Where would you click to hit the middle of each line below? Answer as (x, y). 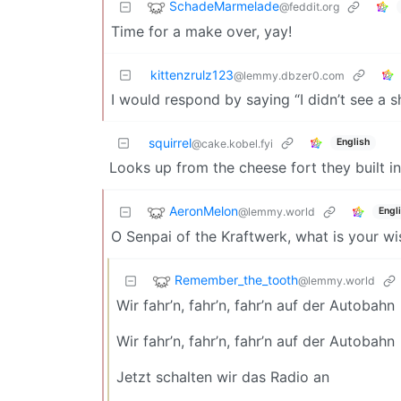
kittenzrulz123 (192, 74)
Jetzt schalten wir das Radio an (223, 376)
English (353, 142)
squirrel (170, 142)
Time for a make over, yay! (201, 31)
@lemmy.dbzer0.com (289, 75)
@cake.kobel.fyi (232, 143)
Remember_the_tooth (236, 279)
